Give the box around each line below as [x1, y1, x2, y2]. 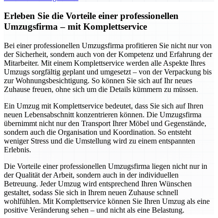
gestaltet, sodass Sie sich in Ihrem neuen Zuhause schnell [4, 188, 178, 197]
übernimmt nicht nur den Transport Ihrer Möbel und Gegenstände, [4, 119, 206, 128]
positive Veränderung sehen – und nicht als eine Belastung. [4, 206, 184, 215]
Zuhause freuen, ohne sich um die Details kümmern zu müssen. [4, 85, 198, 94]
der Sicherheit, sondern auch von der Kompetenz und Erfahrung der [4, 50, 212, 59]
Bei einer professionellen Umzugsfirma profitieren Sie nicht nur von [4, 41, 212, 50]
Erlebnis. [4, 145, 31, 154]
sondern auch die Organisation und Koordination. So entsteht [4, 128, 191, 137]
